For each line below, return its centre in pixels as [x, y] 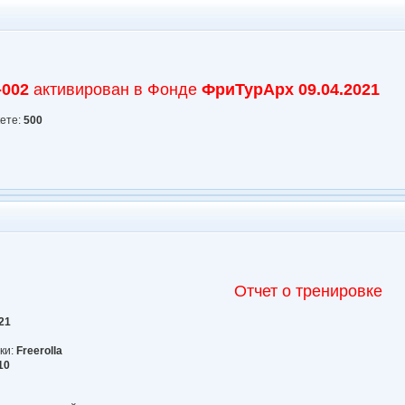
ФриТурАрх [248, 89]
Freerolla [40, 350]
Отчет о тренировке [309, 291]
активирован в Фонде [116, 89]
